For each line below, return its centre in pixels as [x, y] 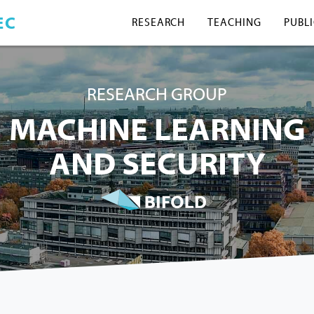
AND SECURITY [157, 165]
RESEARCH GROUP [157, 95]
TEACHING [234, 23]
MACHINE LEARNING [157, 130]
